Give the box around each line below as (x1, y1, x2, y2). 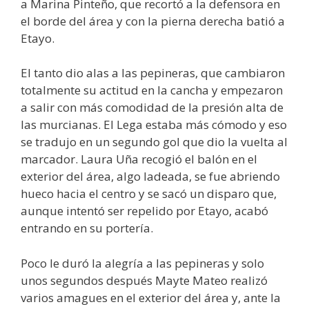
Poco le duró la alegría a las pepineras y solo (21, 255, 264, 271)
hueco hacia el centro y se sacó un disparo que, (21, 186, 277, 201)
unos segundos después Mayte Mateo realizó (21, 272, 268, 288)
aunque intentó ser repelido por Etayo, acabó (21, 203, 268, 219)
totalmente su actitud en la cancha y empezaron (21, 82, 283, 98)
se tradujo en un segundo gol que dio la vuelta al (21, 134, 288, 150)
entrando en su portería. (21, 220, 153, 236)
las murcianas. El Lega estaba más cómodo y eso (21, 117, 287, 132)
